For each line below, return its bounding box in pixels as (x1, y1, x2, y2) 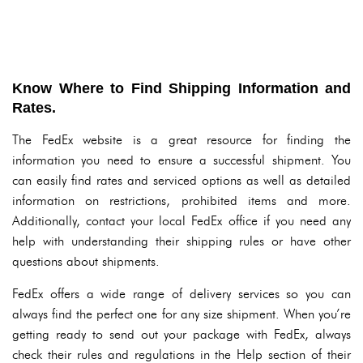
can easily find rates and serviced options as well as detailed (12, 173, 351, 188)
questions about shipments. (12, 254, 160, 269)
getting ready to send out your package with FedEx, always (12, 327, 351, 342)
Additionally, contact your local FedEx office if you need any (12, 213, 351, 228)
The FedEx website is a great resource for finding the (12, 132, 351, 147)
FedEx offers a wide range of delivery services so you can (12, 286, 351, 301)
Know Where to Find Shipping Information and (12, 80, 351, 96)
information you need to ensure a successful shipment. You (12, 152, 351, 168)
